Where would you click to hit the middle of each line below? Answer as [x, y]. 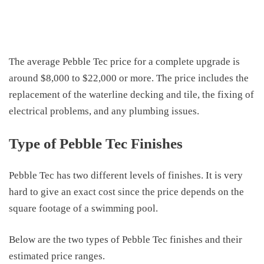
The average [36, 62]
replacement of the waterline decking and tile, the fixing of [131, 95]
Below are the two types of [64, 240]
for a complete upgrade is [186, 62]
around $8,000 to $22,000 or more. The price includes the [129, 78]
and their [222, 240]
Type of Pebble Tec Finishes [96, 143]
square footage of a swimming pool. [83, 208]
